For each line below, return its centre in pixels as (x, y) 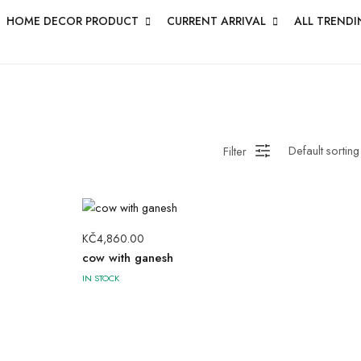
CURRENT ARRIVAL (216, 21)
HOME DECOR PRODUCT (73, 21)
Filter (235, 151)
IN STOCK (101, 278)
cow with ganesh (128, 258)
